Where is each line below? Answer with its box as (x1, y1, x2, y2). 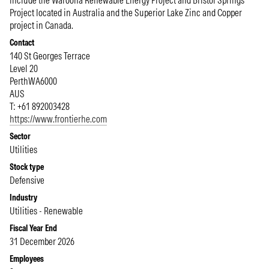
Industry (10, 192, 37, 203)
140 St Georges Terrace (10, 50, 90, 62)
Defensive (10, 174, 44, 186)
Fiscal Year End (10, 223, 57, 234)
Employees (10, 253, 44, 264)
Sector (10, 131, 31, 142)
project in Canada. (10, 19, 73, 31)
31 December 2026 (10, 235, 74, 247)
